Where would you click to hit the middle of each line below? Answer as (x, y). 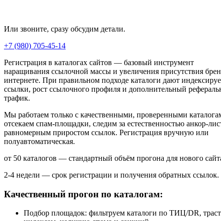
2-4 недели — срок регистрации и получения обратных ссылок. (111, 175)
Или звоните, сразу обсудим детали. (65, 29)
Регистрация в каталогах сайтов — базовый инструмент (99, 62)
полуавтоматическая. (39, 141)
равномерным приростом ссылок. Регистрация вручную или (106, 132)
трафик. (17, 98)
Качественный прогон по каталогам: (83, 194)
